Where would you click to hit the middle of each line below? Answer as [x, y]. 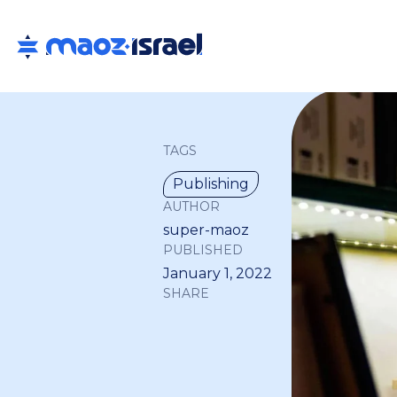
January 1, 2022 [218, 273]
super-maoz [206, 230]
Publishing [211, 184]
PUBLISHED [203, 250]
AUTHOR [191, 206]
